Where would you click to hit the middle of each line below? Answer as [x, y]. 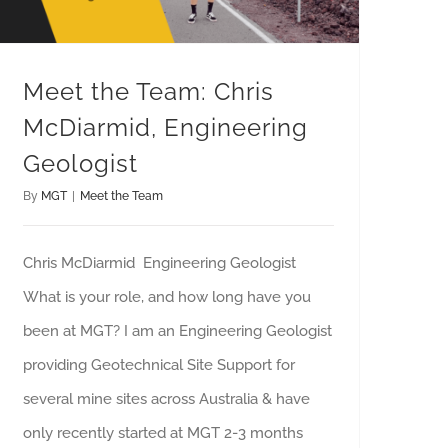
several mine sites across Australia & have [166, 398]
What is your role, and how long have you [167, 296]
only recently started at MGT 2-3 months [163, 432]
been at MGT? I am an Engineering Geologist [177, 330]
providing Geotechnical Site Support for [159, 364]
